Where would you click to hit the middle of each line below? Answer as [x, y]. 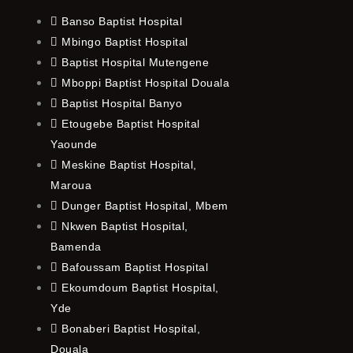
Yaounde [74, 144]
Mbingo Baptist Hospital [125, 41]
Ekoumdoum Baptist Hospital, [140, 287]
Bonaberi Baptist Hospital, [131, 328]
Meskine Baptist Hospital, [129, 164]
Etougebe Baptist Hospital [131, 123]
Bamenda [76, 246]
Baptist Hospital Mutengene [135, 62]
